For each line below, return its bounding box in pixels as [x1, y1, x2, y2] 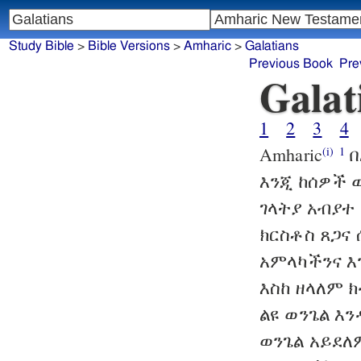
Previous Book [248, 57, 333, 71]
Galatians [244, 39, 299, 53]
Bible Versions [87, 39, 170, 53]
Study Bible [8, 39, 74, 53]
